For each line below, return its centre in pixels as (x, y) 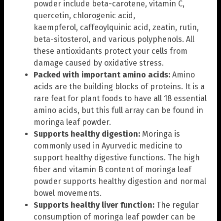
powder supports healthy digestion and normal (120, 181)
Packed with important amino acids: (102, 74)
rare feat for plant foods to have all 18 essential (120, 98)
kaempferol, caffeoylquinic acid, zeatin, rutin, (116, 27)
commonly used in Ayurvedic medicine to (108, 146)
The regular (177, 205)
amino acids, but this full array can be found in (118, 110)
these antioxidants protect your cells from (110, 51)
